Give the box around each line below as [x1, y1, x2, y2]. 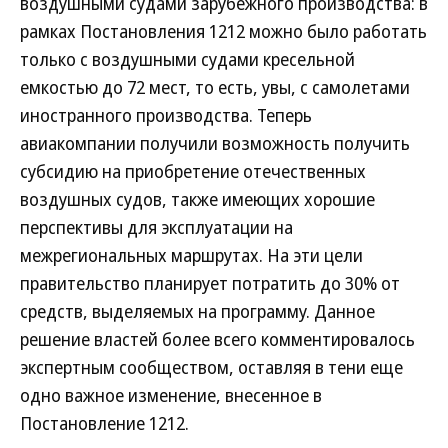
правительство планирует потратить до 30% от [20, 271, 400, 295]
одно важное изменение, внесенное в [20, 383, 322, 407]
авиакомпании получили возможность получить [20, 131, 410, 155]
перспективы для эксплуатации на [20, 215, 293, 239]
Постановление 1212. [20, 411, 189, 435]
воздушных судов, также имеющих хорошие [20, 187, 375, 211]
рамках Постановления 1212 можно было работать [20, 19, 427, 43]
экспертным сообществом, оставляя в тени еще [20, 355, 403, 379]
